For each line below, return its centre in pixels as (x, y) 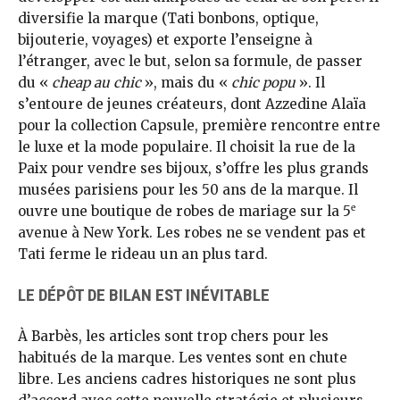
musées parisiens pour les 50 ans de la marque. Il (188, 190)
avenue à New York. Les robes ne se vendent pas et (192, 233)
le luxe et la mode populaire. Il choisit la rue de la (187, 147)
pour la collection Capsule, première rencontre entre (199, 126)
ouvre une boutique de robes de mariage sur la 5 (184, 212)
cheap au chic (96, 83)
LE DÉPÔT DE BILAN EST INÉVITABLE (144, 295)
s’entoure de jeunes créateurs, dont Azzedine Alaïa (192, 104)
